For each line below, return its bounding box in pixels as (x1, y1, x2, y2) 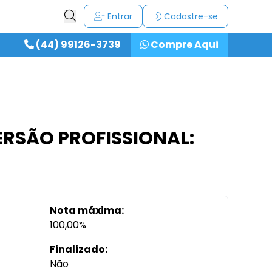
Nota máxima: (50, 203, 124, 217)
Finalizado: (50, 242, 108, 256)
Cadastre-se (161, 10, 218, 22)
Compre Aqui (149, 38, 219, 52)
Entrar (105, 10, 132, 22)
